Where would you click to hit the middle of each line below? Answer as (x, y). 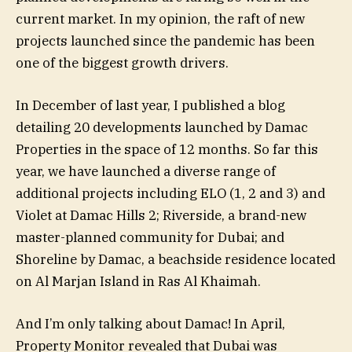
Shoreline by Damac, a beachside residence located (176, 259)
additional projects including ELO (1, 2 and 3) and (170, 193)
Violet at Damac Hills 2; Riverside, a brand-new (161, 215)
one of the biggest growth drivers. (122, 62)
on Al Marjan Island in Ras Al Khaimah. (138, 281)
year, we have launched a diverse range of (146, 171)
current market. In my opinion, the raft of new (160, 18)
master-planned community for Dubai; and (150, 237)
